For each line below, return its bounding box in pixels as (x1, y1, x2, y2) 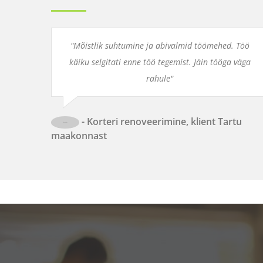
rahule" (146, 72, 173, 84)
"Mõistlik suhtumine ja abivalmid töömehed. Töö (70, 39, 249, 51)
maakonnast (51, 129, 107, 143)
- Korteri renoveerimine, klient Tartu (79, 114, 242, 128)
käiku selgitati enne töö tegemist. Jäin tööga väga (69, 56, 251, 68)
